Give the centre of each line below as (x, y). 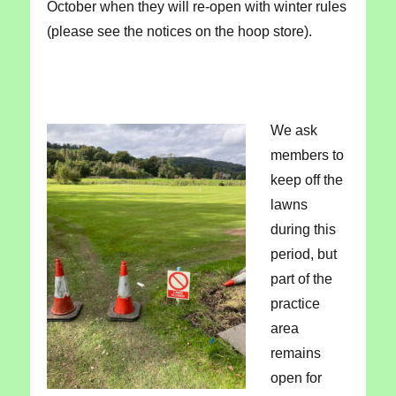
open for (296, 378)
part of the (301, 279)
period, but (303, 255)
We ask (293, 131)
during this (303, 230)
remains (295, 354)
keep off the (306, 180)
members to (307, 156)
